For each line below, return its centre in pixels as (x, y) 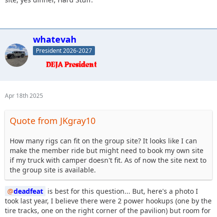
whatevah (55, 39)
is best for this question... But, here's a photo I (122, 191)
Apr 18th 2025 (24, 96)
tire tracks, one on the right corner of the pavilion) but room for (108, 211)
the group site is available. (53, 170)
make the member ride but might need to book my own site (107, 151)
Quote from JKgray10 (53, 121)
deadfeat (28, 191)
